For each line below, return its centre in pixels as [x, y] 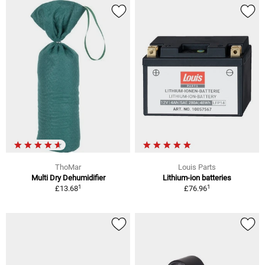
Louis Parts [197, 167]
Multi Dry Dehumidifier [68, 178]
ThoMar [68, 167]
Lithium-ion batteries [197, 178]
